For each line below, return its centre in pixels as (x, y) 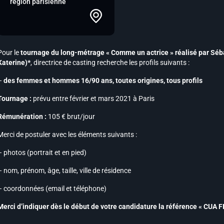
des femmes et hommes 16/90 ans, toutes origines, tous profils (103, 80)
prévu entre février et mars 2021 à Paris (93, 98)
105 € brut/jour (71, 116)
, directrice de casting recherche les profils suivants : (110, 62)
